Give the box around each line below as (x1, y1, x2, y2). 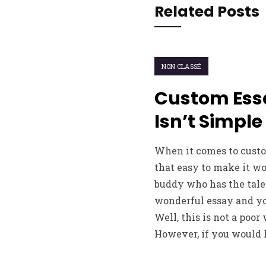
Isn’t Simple (154, 109, 262, 134)
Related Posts (154, 1, 259, 22)
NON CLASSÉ (161, 62, 202, 71)
